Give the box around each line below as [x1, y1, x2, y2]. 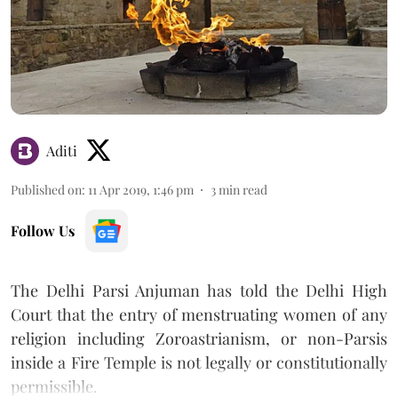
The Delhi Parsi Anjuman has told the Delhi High [11, 279, 387, 301]
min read [219, 180, 267, 198]
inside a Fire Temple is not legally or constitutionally [11, 351, 387, 373]
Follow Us [11, 220, 75, 240]
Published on [11, 180, 82, 198]
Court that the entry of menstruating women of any [11, 303, 387, 325]
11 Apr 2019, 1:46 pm [88, 180, 194, 198]
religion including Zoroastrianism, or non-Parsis [11, 327, 387, 349]
